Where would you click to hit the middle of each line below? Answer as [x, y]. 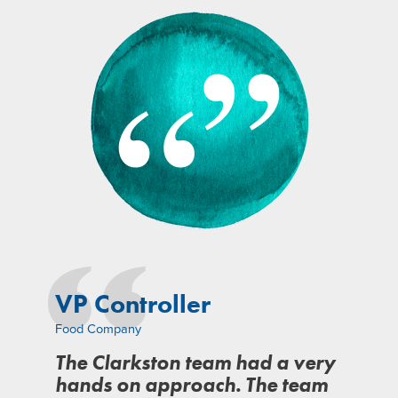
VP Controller [133, 304]
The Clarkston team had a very [195, 363]
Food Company [98, 330]
